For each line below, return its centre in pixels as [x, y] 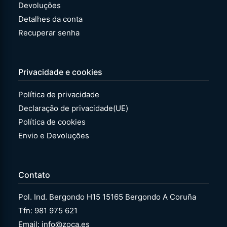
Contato [34, 175]
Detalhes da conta [51, 19]
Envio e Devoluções [54, 135]
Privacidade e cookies [61, 72]
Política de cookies [52, 122]
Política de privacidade [59, 94]
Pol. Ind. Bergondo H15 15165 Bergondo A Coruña [107, 197]
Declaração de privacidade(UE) [73, 108]
